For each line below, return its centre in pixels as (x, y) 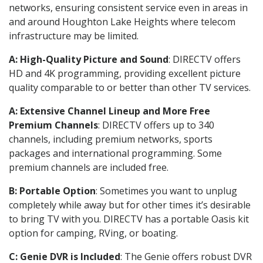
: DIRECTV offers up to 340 (156, 125)
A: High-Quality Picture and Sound (89, 59)
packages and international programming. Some (115, 153)
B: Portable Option (52, 190)
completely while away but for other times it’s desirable (130, 205)
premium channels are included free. (89, 167)
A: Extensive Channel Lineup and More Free (109, 111)
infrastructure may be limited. (74, 36)
